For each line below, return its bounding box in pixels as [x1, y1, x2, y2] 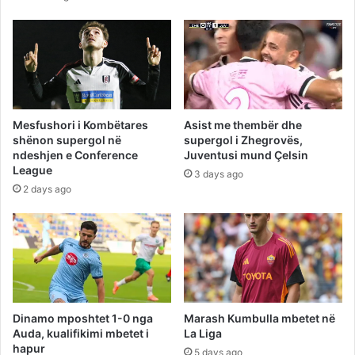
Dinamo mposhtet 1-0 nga [13, 311, 153, 325]
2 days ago [23, 183, 71, 196]
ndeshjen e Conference [13, 148, 138, 162]
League [13, 163, 52, 177]
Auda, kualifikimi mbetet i [13, 326, 149, 340]
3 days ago [194, 168, 243, 181]
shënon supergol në [13, 133, 121, 147]
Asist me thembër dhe [184, 118, 302, 132]
